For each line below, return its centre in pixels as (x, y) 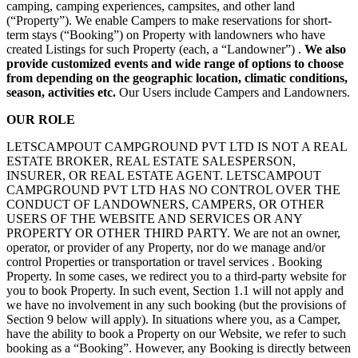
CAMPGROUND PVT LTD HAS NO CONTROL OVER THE (173, 189)
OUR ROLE (41, 119)
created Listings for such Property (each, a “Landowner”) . (155, 49)
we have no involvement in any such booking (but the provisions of (176, 304)
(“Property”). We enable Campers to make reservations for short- (169, 20)
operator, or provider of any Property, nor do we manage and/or (166, 247)
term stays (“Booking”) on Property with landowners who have (166, 34)
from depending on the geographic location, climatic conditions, (177, 78)
